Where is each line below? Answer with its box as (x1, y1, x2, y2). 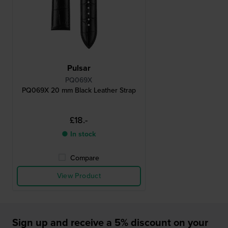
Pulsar (67, 62, 91, 74)
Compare (70, 153, 100, 164)
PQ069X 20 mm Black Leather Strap (21, 85, 136, 96)
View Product (56, 170, 101, 182)
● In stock (62, 129, 96, 140)
